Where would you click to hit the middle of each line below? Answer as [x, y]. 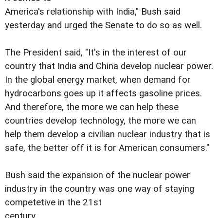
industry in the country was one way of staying [100, 189]
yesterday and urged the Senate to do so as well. [103, 26]
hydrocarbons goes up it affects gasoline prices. [103, 94]
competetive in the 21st [53, 203]
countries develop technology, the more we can [100, 121]
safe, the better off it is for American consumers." [107, 148]
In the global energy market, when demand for [98, 80]
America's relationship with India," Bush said [93, 12]
